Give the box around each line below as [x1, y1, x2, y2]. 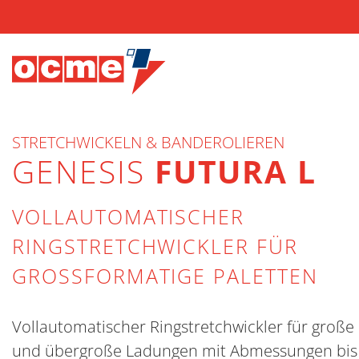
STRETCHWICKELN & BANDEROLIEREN [12, 131, 284, 153]
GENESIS [12, 150, 155, 192]
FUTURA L [154, 150, 317, 192]
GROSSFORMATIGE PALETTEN [12, 262, 302, 289]
